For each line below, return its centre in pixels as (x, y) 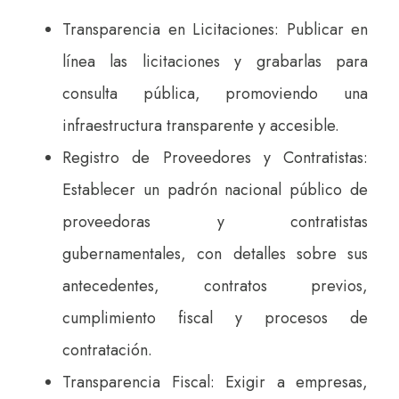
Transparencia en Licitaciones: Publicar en (215, 29)
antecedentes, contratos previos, (215, 285)
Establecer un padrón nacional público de (215, 189)
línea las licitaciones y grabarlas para (215, 61)
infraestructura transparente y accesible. (201, 125)
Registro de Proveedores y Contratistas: (215, 157)
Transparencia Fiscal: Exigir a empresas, (215, 382)
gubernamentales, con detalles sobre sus (215, 253)
